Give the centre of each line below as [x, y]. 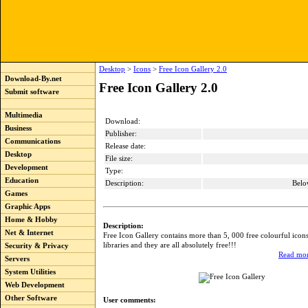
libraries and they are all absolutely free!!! [170, 245]
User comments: [130, 300]
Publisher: [121, 134]
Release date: [125, 146]
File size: [119, 158]
